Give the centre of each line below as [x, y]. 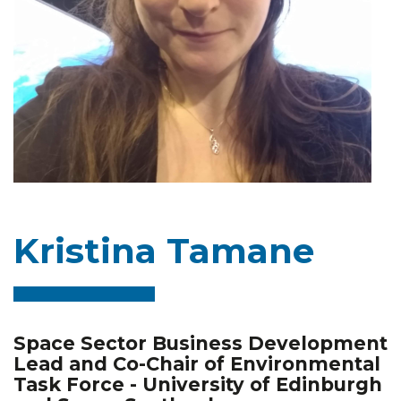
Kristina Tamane [164, 250]
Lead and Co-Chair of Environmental [197, 363]
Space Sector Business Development [200, 343]
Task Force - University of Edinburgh [198, 384]
